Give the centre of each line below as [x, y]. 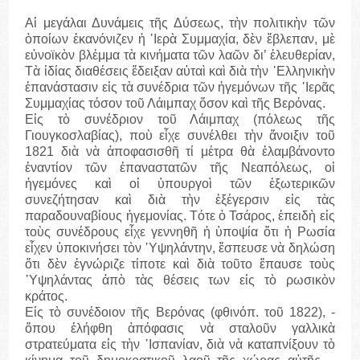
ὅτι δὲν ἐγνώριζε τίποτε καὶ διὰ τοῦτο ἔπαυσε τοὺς [180, 264]
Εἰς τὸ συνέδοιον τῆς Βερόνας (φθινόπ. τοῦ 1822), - [180, 313]
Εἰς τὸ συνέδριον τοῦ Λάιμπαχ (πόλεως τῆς [180, 120]
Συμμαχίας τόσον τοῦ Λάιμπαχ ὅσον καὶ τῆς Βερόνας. [176, 104]
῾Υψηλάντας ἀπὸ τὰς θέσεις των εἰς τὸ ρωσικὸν [180, 280]
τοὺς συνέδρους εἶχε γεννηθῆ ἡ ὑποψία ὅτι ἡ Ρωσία [180, 232]
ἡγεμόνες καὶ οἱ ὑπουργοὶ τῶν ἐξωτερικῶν [180, 184]
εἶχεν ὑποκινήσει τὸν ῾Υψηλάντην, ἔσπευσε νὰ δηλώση [180, 248]
